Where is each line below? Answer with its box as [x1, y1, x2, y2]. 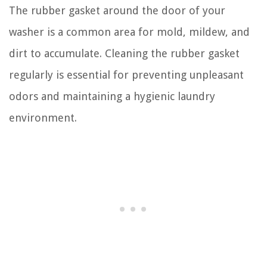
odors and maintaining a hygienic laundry [9, 90, 215, 103]
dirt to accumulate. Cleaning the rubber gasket [9, 47, 240, 60]
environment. [9, 111, 77, 124]
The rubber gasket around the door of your [9, 4, 225, 17]
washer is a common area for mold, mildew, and [9, 26, 250, 38]
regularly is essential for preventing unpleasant [9, 69, 244, 81]
